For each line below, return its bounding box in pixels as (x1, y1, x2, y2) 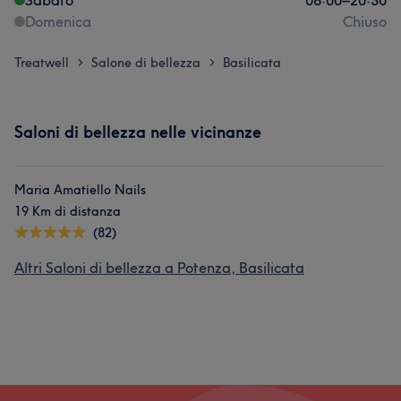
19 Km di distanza (14, 203, 121, 219)
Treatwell (14, 55, 69, 71)
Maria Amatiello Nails (14, 182, 146, 198)
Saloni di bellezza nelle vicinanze (14, 122, 261, 142)
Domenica (25, 13, 91, 30)
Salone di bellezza (91, 55, 200, 71)
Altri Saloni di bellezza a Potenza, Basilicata (14, 259, 304, 277)
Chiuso (343, 13, 387, 30)
